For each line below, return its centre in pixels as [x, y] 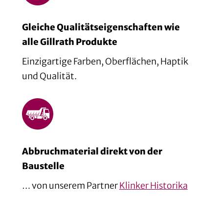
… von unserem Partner [70, 185]
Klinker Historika [153, 185]
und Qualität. [49, 76]
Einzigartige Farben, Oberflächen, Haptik [105, 61]
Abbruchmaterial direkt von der [92, 151]
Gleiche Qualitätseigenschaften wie [101, 27]
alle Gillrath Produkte [69, 42]
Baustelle [43, 166]
